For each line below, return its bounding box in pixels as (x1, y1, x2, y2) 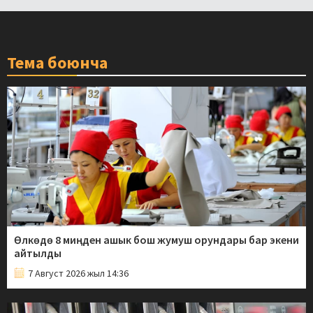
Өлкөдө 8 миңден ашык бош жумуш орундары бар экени (14, 232, 299, 247)
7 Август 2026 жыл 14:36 (28, 266, 129, 279)
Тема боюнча (7, 51, 108, 73)
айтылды (14, 245, 61, 260)
